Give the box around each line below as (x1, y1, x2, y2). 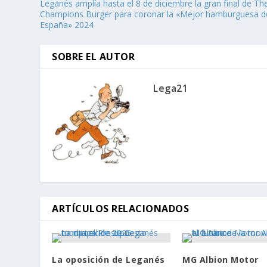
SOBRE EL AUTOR (52, 50, 135, 64)
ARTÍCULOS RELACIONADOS (52, 202, 190, 216)
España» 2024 (40, 19, 94, 31)
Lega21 (153, 82, 188, 95)
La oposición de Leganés (52, 254, 165, 266)
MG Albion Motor (182, 254, 259, 266)
